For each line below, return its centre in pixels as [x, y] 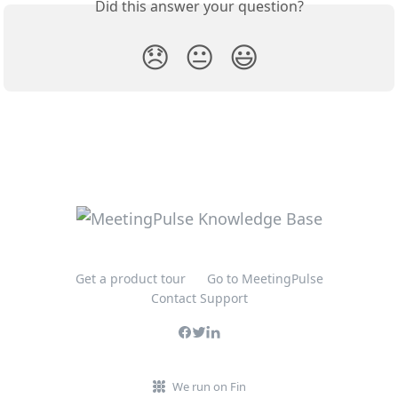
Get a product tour [130, 279]
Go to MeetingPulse [265, 279]
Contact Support [199, 298]
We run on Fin [209, 386]
